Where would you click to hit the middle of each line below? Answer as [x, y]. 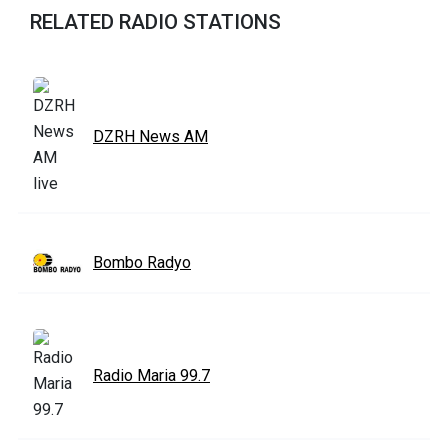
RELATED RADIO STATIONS [155, 21]
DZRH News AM [150, 136]
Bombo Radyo [142, 262]
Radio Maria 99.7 [151, 376]
